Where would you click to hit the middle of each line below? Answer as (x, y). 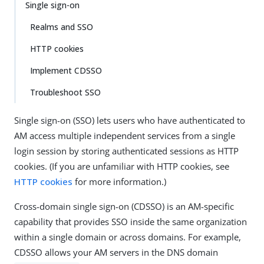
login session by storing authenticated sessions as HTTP (126, 151)
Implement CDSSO (66, 70)
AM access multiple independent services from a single (125, 136)
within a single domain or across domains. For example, (128, 237)
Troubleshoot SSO (65, 92)
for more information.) (119, 181)
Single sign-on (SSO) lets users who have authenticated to (130, 120)
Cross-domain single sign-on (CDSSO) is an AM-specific (124, 206)
